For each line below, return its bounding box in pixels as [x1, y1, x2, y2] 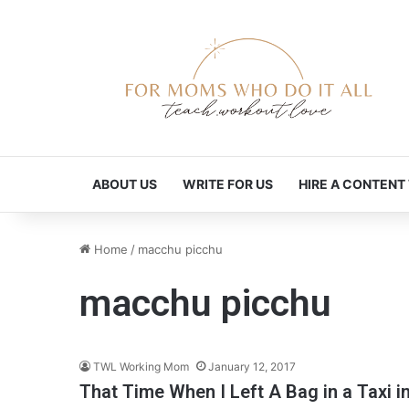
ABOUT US [92, 176, 157, 193]
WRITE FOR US [183, 176, 273, 193]
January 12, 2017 [208, 360, 296, 374]
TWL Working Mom [93, 360, 189, 374]
